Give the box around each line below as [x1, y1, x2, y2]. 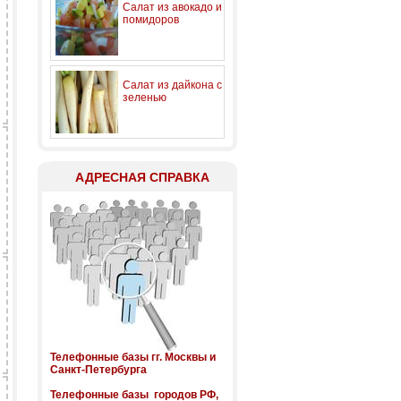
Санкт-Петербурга [50, 363, 147, 376]
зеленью [123, 91, 166, 104]
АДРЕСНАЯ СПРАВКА [74, 170, 209, 184]
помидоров [123, 13, 179, 26]
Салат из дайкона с [123, 79, 222, 91]
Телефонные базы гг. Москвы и [50, 351, 216, 363]
